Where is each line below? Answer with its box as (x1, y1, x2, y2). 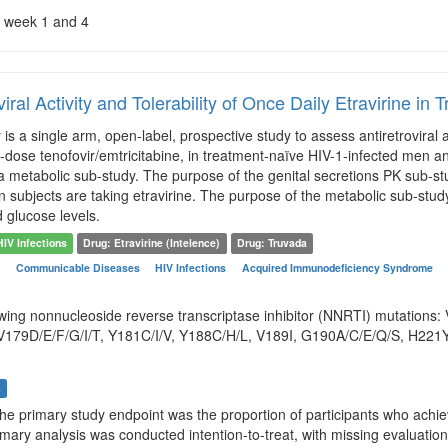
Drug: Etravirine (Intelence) (83, 235, 221, 251)
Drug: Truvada (237, 235, 308, 251)
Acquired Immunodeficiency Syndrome (242, 260, 434, 276)
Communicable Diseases (15, 260, 143, 276)
